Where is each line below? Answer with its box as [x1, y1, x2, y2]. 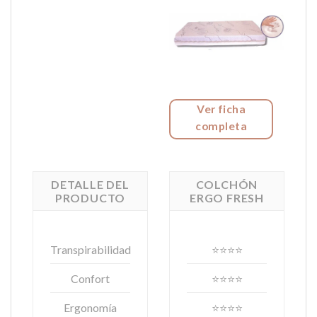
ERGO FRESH [189, 191, 264, 205]
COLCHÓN [195, 178, 258, 192]
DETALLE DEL [51, 178, 129, 192]
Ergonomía [64, 300, 117, 314]
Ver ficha [197, 102, 246, 115]
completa [195, 119, 248, 132]
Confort [71, 271, 110, 285]
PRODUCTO [54, 191, 126, 205]
